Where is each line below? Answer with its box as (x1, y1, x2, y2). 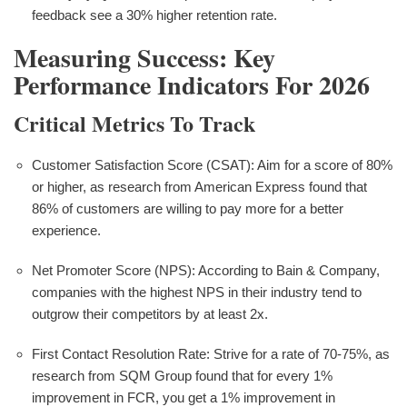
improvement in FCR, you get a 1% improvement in (32, 389, 335, 405)
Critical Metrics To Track (14, 106, 255, 139)
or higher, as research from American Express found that (32, 178, 367, 194)
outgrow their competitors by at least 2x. (32, 305, 268, 322)
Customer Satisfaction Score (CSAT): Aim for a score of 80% (32, 156, 392, 173)
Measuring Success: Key (14, 39, 275, 77)
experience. (32, 222, 101, 238)
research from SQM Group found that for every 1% (32, 367, 333, 383)
